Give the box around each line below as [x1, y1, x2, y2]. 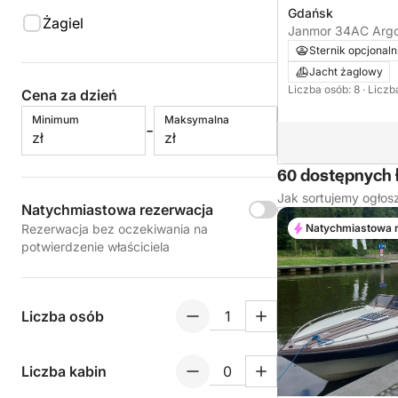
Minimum [32, 113, 79, 126]
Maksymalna [163, 113, 229, 126]
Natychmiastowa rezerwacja [21, 201, 213, 219]
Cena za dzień [21, 86, 117, 104]
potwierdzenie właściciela [21, 239, 170, 254]
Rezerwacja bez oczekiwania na [21, 221, 208, 236]
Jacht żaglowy [309, 65, 383, 79]
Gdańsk [288, 5, 333, 21]
